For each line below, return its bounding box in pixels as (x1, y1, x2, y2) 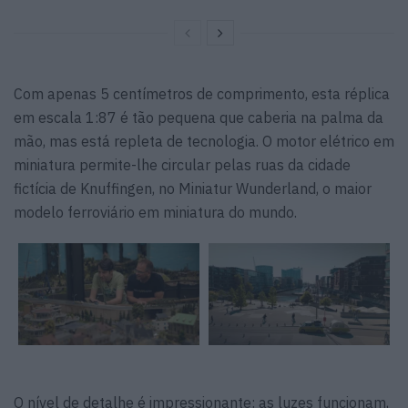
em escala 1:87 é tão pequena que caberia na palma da (14, 108, 383, 127)
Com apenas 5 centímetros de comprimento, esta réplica (14, 85, 390, 104)
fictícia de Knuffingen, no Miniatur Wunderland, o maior (14, 179, 372, 199)
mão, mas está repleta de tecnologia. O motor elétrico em (14, 132, 394, 151)
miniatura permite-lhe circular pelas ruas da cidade (14, 156, 351, 175)
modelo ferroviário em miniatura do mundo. (14, 203, 297, 222)
